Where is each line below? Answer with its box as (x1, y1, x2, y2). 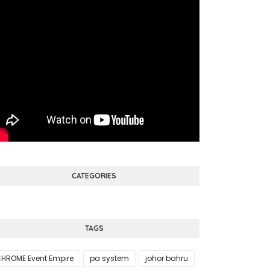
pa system (90, 253, 129, 263)
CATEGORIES (72, 171, 116, 180)
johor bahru (145, 253, 188, 263)
